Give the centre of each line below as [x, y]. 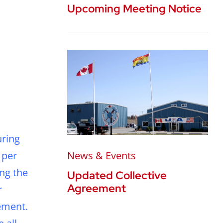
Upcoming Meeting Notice [135, 8]
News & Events [102, 156]
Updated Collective [117, 176]
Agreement [97, 189]
